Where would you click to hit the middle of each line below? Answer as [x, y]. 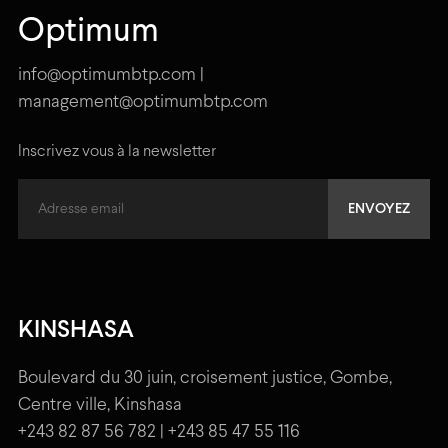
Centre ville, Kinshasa [100, 406]
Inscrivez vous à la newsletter [117, 152]
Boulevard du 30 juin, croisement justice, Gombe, [205, 379]
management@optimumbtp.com [143, 103]
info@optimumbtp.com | [111, 76]
